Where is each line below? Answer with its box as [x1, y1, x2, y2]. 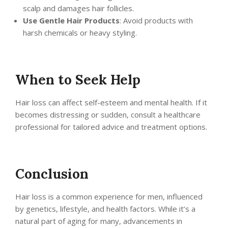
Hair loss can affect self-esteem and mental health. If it [15, 97, 207, 108]
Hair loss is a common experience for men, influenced [15, 191, 203, 202]
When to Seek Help [15, 71, 140, 89]
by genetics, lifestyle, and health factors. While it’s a [15, 204, 195, 214]
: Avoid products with [120, 15, 193, 26]
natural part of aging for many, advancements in [15, 216, 182, 226]
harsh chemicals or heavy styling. [23, 27, 137, 38]
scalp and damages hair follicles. [23, 3, 134, 14]
